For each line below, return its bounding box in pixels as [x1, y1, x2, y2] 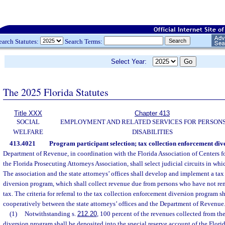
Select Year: [111, 58, 153, 65]
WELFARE [13, 128, 43, 136]
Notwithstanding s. [24, 210, 77, 217]
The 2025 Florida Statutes [3, 85, 108, 99]
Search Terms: [63, 37, 104, 45]
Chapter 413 [135, 109, 170, 117]
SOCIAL [17, 118, 40, 126]
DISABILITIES [132, 128, 173, 136]
